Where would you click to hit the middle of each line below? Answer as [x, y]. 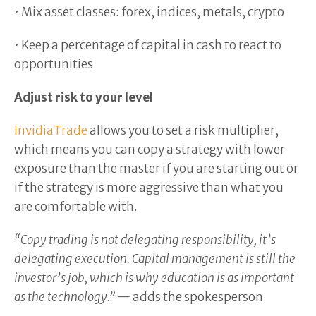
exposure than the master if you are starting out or [156, 169]
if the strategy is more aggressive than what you [149, 188]
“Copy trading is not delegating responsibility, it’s [145, 240]
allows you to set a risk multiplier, [183, 130]
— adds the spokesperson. [193, 297]
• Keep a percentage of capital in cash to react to [148, 45]
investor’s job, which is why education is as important [154, 278]
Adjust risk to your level [85, 97]
